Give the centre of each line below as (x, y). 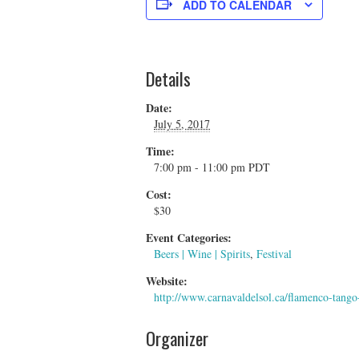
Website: (167, 280)
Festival (274, 253)
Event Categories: (189, 237)
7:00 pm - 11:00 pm (201, 167)
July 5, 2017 (182, 123)
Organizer (177, 337)
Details (168, 78)
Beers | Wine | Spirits (202, 253)
